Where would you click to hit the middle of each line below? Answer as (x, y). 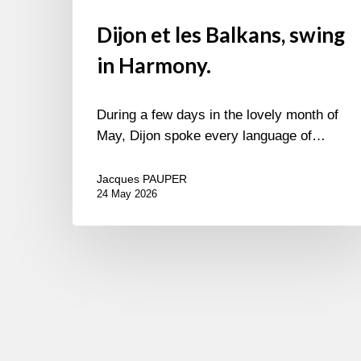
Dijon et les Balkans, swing (221, 35)
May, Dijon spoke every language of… (211, 136)
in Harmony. (154, 66)
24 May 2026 (127, 194)
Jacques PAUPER (142, 179)
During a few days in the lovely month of (218, 115)
